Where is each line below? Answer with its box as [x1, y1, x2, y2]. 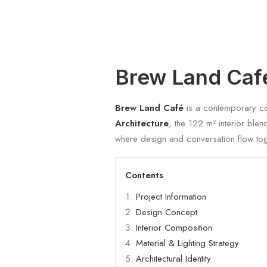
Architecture [115, 117, 169, 130]
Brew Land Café [115, 101, 184, 114]
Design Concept [136, 206, 198, 219]
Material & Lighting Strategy [136, 237, 240, 250]
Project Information [136, 190, 207, 203]
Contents [125, 169, 164, 182]
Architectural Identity [136, 252, 212, 265]
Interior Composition [136, 221, 213, 234]
